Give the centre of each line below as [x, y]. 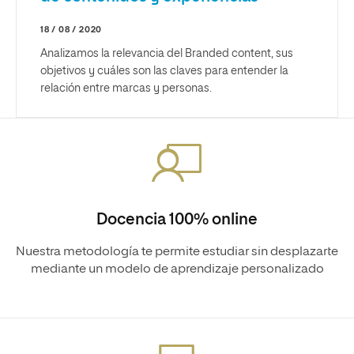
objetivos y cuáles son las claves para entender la [164, 71]
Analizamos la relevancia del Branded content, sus [167, 54]
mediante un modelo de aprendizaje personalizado [177, 269]
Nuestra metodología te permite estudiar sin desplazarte [177, 252]
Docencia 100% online [177, 220]
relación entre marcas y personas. [126, 88]
